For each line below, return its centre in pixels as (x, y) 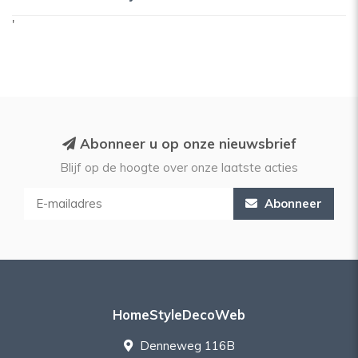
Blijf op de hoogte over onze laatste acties (179, 167)
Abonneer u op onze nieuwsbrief (186, 143)
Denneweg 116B (185, 346)
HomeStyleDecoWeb (179, 314)
